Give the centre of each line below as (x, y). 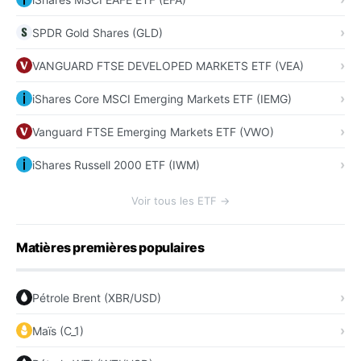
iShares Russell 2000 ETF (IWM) (116, 164)
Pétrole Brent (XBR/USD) (97, 297)
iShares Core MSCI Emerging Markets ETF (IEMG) (162, 98)
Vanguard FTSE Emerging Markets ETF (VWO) (153, 131)
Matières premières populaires (110, 248)
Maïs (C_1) (58, 330)
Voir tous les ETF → (180, 201)
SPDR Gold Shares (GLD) (98, 32)
